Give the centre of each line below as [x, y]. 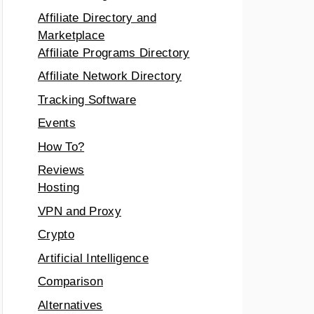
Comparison [70, 282]
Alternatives [70, 305]
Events [57, 123]
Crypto [56, 235]
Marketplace [71, 35]
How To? [61, 146]
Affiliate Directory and [97, 18]
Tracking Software [87, 100]
